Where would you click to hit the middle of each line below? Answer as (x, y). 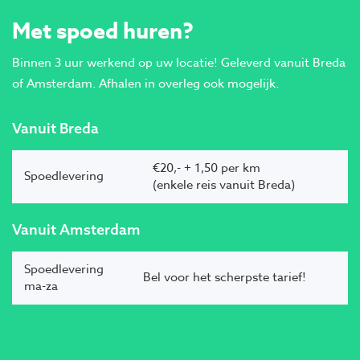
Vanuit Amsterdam (76, 230)
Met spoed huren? (103, 31)
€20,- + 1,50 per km (207, 168)
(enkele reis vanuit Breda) (224, 185)
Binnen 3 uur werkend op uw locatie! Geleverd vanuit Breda (179, 63)
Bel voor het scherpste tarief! (225, 278)
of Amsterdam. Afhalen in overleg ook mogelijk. (145, 84)
